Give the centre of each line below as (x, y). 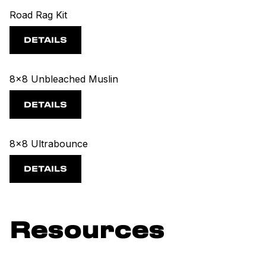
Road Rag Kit (38, 15)
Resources (87, 231)
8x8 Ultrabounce (49, 143)
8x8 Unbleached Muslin (64, 79)
